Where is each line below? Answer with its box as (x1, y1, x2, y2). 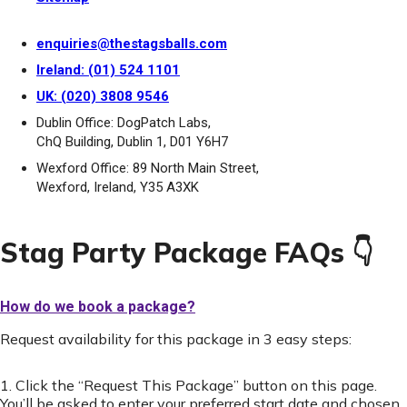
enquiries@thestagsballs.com (36, 35, 227, 52)
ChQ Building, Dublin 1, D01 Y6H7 (36, 134, 228, 150)
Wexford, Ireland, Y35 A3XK (36, 179, 199, 195)
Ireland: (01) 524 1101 (36, 62, 180, 78)
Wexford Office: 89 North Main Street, (36, 160, 259, 176)
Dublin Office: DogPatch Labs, (36, 114, 211, 131)
